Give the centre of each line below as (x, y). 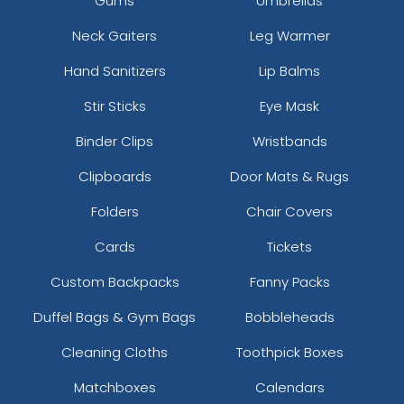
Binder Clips (115, 141)
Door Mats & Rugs (289, 176)
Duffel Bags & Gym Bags (115, 317)
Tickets (289, 246)
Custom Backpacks (115, 281)
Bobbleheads (289, 317)
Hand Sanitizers (115, 70)
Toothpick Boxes (289, 352)
